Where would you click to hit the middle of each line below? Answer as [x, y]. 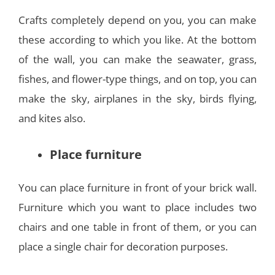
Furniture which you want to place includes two [137, 207]
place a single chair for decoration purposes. [123, 246]
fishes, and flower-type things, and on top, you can [137, 79]
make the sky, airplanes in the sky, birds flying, [137, 98]
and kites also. [52, 118]
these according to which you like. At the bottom [137, 39]
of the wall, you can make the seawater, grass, [137, 59]
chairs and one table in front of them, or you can [137, 227]
